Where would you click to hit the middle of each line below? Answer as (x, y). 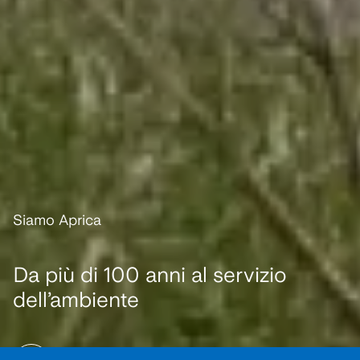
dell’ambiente (76, 299)
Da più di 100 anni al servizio (150, 274)
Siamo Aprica (57, 220)
